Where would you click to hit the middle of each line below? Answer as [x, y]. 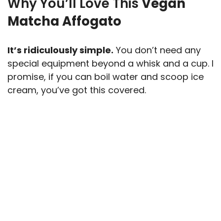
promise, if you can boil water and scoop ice [106, 76]
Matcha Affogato [64, 21]
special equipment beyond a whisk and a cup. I [110, 63]
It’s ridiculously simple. [60, 50]
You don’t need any [157, 50]
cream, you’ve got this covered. [77, 90]
